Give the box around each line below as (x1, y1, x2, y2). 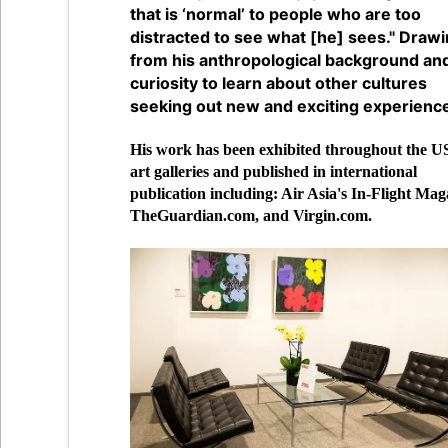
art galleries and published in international (130, 162, 418, 180)
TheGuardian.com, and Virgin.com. (130, 206, 373, 224)
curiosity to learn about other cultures (130, 72, 428, 93)
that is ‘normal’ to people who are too (130, 3, 422, 24)
